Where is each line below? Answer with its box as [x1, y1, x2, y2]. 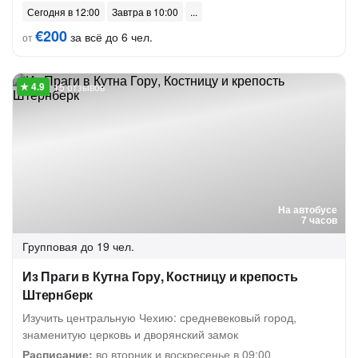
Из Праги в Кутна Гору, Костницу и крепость [22, 267, 298, 285]
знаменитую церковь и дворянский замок [22, 326, 238, 342]
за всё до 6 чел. [67, 29, 153, 45]
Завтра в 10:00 [112, 5, 178, 18]
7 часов [301, 213, 337, 227]
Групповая [22, 238, 78, 254]
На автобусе [278, 202, 337, 217]
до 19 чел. [81, 238, 134, 254]
